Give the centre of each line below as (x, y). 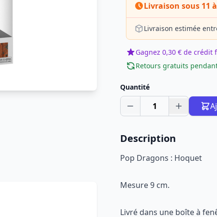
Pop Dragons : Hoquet (161, 158)
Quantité (135, 87)
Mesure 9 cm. (145, 185)
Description (148, 138)
